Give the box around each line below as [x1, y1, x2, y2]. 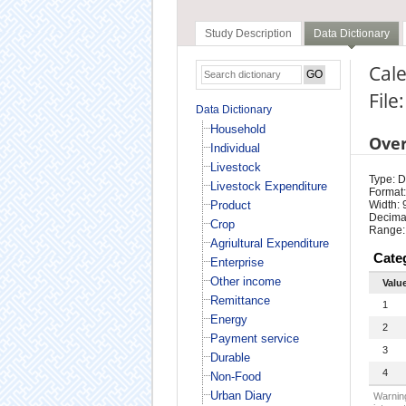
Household [209, 121, 266, 136]
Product [209, 198, 251, 212]
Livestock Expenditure [209, 179, 327, 193]
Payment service [209, 331, 299, 345]
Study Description [204, 27, 292, 41]
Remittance [209, 293, 270, 307]
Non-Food [209, 369, 261, 383]
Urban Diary [209, 388, 272, 402]
